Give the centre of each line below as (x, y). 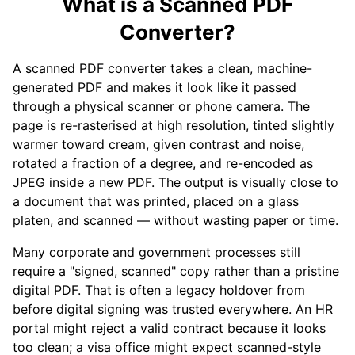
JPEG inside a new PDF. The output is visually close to (176, 182)
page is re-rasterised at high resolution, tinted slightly (174, 125)
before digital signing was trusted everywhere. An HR (173, 309)
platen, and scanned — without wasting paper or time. (176, 220)
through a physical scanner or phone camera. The (161, 106)
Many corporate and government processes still (157, 252)
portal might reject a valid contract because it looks (169, 328)
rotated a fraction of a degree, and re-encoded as (163, 163)
